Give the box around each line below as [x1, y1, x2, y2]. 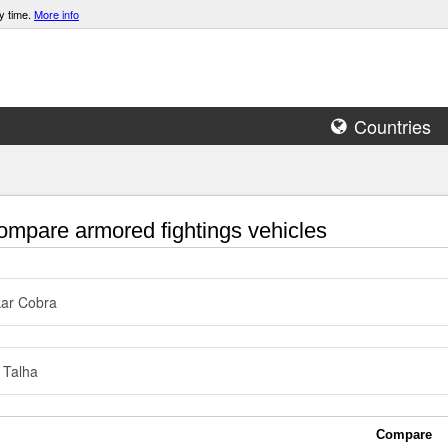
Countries [354, 113, 431, 139]
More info [34, 6, 79, 22]
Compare [376, 427, 432, 442]
